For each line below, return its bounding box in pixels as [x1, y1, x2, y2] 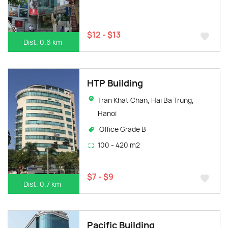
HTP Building [87, 76, 143, 89]
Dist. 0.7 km [23, 179, 61, 189]
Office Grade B [98, 124, 146, 134]
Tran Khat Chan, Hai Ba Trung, [98, 95, 194, 105]
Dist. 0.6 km [23, 37, 62, 47]
